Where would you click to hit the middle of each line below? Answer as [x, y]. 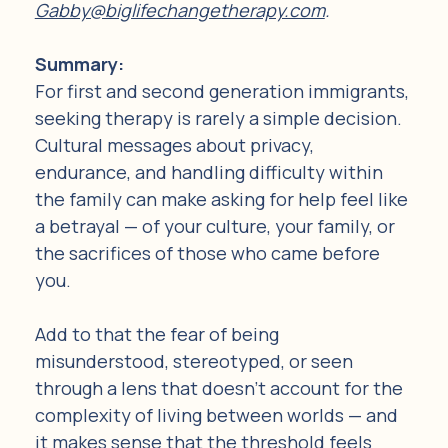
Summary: [81, 63]
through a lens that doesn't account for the [220, 387]
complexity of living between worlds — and [218, 414]
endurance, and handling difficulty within [210, 171]
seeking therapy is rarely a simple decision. [220, 117]
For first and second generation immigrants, [223, 90]
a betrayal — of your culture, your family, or [216, 225]
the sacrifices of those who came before [209, 252]
